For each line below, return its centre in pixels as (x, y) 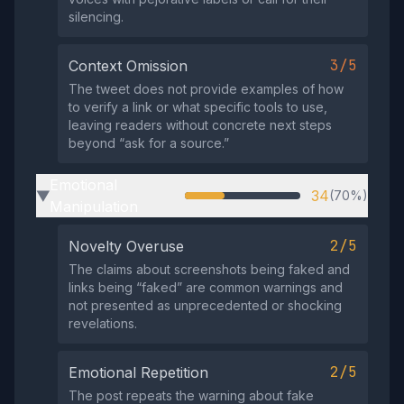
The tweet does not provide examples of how (206, 89)
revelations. (103, 323)
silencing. (96, 17)
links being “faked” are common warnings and (206, 287)
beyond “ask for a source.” (149, 143)
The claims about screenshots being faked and (209, 269)
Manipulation (94, 207)
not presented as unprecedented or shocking (205, 305)
